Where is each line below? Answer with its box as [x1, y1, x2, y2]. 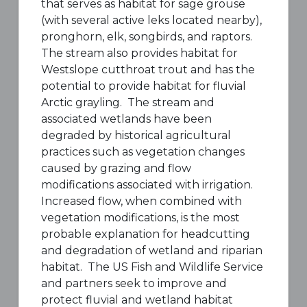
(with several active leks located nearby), [40, 14, 262, 27]
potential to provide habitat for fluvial [40, 79, 246, 93]
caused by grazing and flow [40, 162, 191, 175]
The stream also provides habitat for [40, 47, 238, 60]
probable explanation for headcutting [40, 228, 250, 241]
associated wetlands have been [40, 112, 212, 125]
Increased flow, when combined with [40, 195, 242, 208]
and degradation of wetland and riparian [40, 244, 262, 257]
